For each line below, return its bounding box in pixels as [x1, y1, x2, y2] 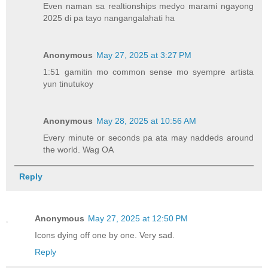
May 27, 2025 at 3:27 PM [96, 50, 192, 60]
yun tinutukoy [43, 78, 94, 89]
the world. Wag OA [43, 144, 114, 154]
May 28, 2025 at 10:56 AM [96, 115, 197, 126]
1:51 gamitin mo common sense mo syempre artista [43, 66, 254, 77]
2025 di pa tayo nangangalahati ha [43, 13, 175, 23]
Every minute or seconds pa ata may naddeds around [43, 132, 254, 142]
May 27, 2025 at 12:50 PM [88, 213, 188, 223]
